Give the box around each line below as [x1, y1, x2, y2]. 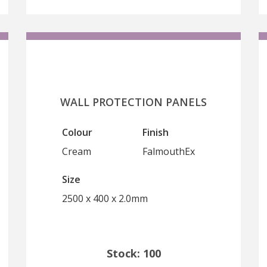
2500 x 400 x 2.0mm [62, 192, 148, 205]
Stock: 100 [106, 246, 161, 260]
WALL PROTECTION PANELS [60, 95, 207, 109]
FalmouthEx [142, 145, 195, 158]
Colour [62, 126, 92, 139]
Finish [142, 126, 169, 139]
